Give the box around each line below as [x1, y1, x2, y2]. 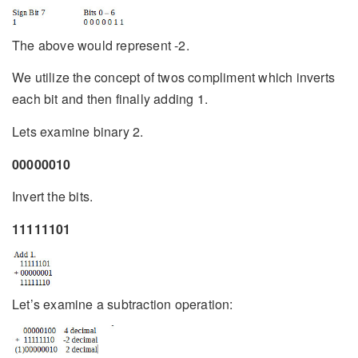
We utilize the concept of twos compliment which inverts [12, 68, 336, 87]
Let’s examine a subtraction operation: [12, 294, 233, 313]
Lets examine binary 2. [12, 122, 144, 141]
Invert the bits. [12, 187, 93, 206]
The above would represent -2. [12, 35, 189, 54]
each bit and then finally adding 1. [12, 89, 208, 109]
